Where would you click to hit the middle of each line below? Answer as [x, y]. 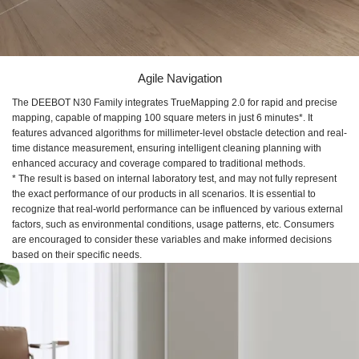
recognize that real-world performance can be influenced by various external [177, 209]
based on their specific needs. [77, 254]
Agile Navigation [179, 78]
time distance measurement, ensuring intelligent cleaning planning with [167, 148]
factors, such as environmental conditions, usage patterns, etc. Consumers [173, 224]
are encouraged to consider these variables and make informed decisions [172, 239]
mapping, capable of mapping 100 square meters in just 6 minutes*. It [162, 117]
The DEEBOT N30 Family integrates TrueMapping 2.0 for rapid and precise [175, 102]
